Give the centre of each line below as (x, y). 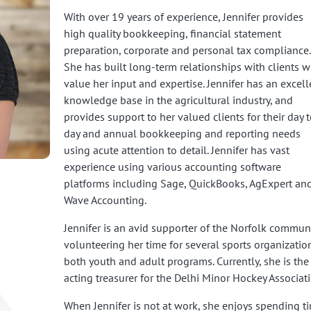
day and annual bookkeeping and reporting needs (182, 133)
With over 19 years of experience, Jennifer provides (183, 16)
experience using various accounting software (172, 166)
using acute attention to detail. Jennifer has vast (176, 150)
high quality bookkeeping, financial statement (172, 33)
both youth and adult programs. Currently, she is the (186, 261)
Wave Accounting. (105, 200)
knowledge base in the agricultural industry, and (178, 100)
